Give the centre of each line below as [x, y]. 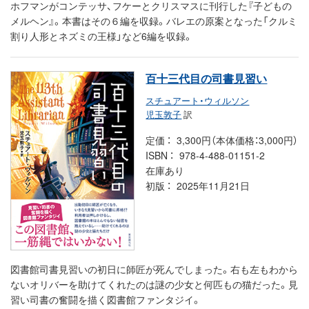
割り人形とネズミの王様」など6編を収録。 [102, 36]
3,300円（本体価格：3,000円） [238, 140]
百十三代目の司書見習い [207, 78]
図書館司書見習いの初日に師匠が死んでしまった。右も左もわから [154, 269]
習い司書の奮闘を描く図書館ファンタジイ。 [106, 299]
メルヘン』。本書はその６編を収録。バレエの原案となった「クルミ [154, 20]
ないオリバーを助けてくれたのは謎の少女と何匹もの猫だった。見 [154, 284]
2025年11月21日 [213, 185]
